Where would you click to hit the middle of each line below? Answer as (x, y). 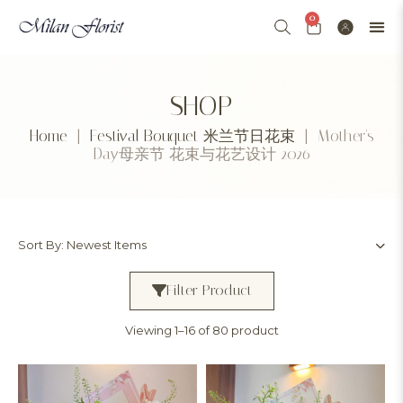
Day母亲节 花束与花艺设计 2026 (201, 154)
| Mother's (334, 136)
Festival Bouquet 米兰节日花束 (192, 136)
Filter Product (209, 290)
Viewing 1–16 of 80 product (201, 330)
